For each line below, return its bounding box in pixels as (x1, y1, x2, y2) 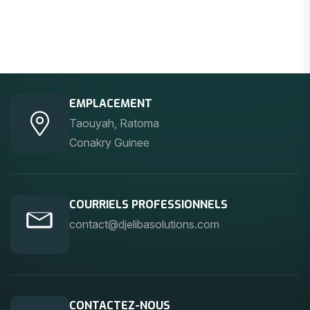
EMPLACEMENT (69, 96, 152, 111)
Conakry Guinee (69, 136, 149, 150)
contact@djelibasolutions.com (69, 217, 219, 232)
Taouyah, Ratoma (69, 116, 159, 131)
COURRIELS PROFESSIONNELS (69, 197, 228, 212)
